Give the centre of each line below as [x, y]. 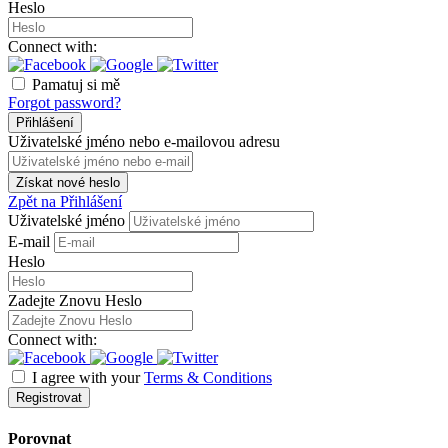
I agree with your [88, 378]
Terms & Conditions [208, 378]
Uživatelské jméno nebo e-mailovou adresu [144, 142]
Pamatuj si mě [76, 85]
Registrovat [49, 398]
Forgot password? [64, 103]
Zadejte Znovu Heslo [75, 301]
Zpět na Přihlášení [65, 202]
